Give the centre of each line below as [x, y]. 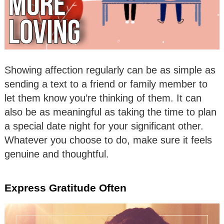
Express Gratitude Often [65, 187]
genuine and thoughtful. [57, 154]
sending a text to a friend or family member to [106, 84]
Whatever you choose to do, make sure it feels [108, 140]
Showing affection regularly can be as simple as [110, 70]
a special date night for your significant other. [104, 126]
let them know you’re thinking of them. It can [103, 98]
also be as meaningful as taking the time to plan [110, 112]
